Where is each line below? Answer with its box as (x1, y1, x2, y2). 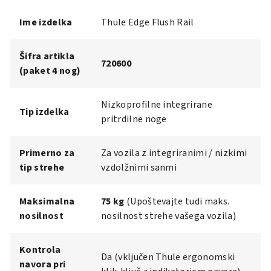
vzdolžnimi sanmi (101, 160, 177, 174)
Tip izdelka (19, 105, 70, 119)
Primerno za (19, 146, 75, 160)
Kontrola (19, 243, 61, 256)
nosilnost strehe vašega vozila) (101, 209, 236, 223)
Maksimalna (19, 194, 75, 208)
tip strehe (19, 160, 65, 174)
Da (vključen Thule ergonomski (101, 250, 235, 264)
